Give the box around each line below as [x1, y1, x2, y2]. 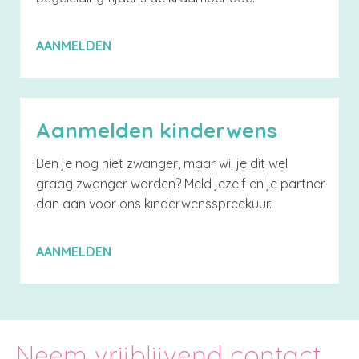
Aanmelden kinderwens [36, 117, 277, 144]
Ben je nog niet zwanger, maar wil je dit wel [36, 155, 288, 172]
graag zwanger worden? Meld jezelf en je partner [36, 175, 325, 192]
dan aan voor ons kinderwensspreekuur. [36, 196, 272, 212]
